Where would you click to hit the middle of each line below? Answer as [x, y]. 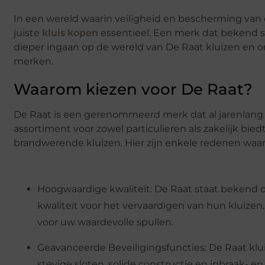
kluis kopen [70, 33]
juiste [28, 33]
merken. [33, 61]
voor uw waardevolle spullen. [105, 222]
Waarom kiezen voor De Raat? [133, 89]
